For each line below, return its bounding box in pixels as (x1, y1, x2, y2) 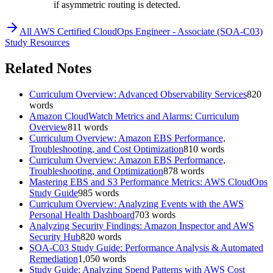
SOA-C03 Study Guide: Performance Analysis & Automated (29, 242, 263, 253)
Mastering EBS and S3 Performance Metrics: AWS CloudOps (29, 176, 268, 187)
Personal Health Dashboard (29, 209, 135, 220)
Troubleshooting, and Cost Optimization (29, 143, 183, 154)
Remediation (29, 253, 78, 264)
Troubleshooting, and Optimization (29, 165, 163, 176)
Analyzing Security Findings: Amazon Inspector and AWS (29, 220, 254, 231)
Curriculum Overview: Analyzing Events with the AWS (29, 198, 244, 209)
